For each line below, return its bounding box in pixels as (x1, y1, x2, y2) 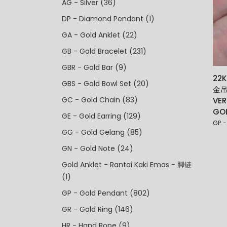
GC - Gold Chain (62, 95, 120, 105)
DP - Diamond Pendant (62, 14, 143, 24)
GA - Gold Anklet (62, 30, 120, 40)
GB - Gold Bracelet (62, 46, 127, 56)
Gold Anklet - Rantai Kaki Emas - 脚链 (62, 160, 192, 170)
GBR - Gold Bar (62, 62, 113, 72)
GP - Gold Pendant (62, 188, 128, 198)
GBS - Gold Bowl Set (62, 79, 131, 89)
